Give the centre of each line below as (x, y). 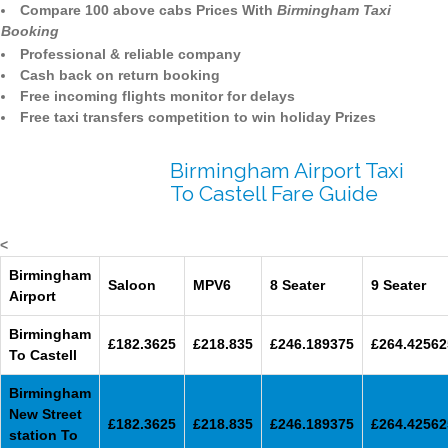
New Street (45, 414)
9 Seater (398, 285)
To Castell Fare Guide (274, 194)
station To (43, 435)
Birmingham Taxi (334, 10)
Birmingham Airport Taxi (287, 171)
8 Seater (297, 285)
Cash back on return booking (120, 75)
